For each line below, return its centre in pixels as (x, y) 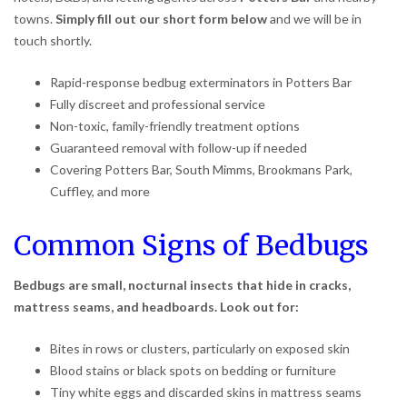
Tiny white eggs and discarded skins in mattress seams (206, 392)
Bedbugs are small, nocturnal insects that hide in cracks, (182, 284)
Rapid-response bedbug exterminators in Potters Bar (201, 82)
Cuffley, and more (100, 191)
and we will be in (314, 18)
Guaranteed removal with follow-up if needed (179, 147)
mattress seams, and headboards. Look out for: (156, 306)
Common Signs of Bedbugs (191, 245)
